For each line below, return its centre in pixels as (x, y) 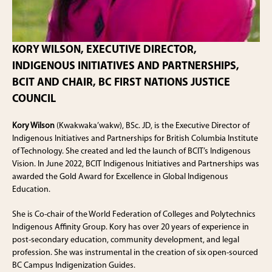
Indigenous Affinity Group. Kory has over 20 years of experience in (131, 227)
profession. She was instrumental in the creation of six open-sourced (135, 253)
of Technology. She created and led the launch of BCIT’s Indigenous (131, 151)
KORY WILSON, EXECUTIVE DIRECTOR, (104, 50)
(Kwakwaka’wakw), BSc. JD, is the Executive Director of (152, 126)
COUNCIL (34, 99)
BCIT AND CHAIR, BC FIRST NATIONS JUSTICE (121, 83)
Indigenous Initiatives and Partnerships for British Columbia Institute (135, 138)
